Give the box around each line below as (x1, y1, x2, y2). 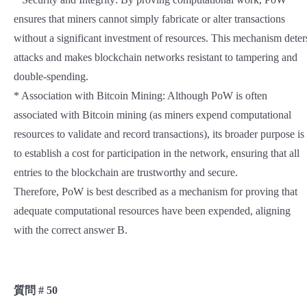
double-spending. (14, 71, 88, 83)
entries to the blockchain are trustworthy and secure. (14, 167, 238, 179)
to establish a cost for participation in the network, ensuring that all (14, 147, 299, 160)
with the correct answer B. (14, 224, 127, 236)
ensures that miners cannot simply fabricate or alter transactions (14, 13, 285, 25)
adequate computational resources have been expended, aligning (14, 205, 291, 217)
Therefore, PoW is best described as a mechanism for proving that (14, 186, 297, 198)
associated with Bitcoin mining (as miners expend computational (14, 109, 291, 121)
